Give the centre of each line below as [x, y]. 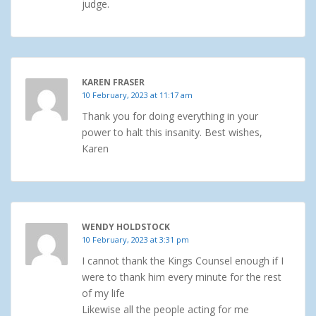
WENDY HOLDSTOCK [126, 227]
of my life [103, 293]
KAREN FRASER [113, 83]
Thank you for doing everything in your [170, 116]
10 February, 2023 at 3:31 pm [135, 240]
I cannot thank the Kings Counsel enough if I [183, 261]
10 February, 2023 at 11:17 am [137, 95]
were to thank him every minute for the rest [182, 277]
